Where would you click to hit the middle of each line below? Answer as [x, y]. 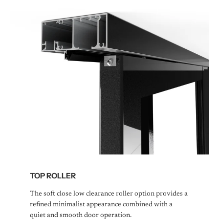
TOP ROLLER [53, 176]
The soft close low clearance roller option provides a [109, 194]
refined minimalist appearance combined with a [101, 205]
